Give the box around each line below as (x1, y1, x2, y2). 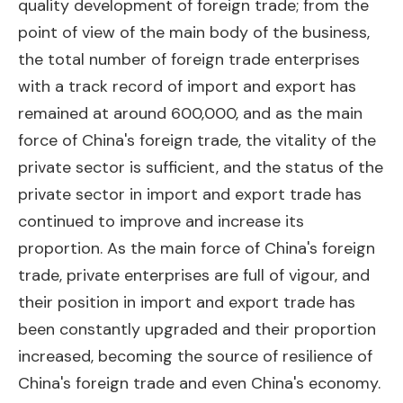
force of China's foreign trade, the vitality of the (18, 130, 376, 151)
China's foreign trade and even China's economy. (18, 372, 381, 394)
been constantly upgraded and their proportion (18, 318, 376, 340)
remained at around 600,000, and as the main (18, 103, 363, 124)
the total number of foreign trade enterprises (18, 49, 360, 70)
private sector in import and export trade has (18, 184, 362, 205)
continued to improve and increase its (18, 210, 304, 232)
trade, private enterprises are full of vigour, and (18, 264, 370, 286)
